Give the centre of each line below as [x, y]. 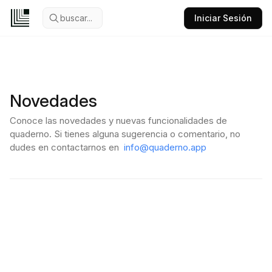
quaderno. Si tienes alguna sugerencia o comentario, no [125, 134]
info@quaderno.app [165, 147]
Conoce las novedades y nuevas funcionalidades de [118, 121]
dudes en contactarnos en [64, 147]
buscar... [76, 18]
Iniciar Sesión [223, 18]
